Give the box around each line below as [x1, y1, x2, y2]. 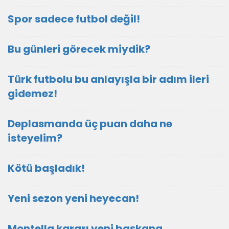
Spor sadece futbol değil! [8, 12, 140, 26]
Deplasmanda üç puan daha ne [8, 117, 172, 131]
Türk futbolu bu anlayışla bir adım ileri [8, 72, 209, 86]
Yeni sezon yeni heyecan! [8, 191, 139, 205]
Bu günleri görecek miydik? [8, 42, 150, 56]
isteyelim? [8, 131, 62, 145]
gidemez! [8, 86, 57, 101]
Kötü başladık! [8, 161, 85, 175]
